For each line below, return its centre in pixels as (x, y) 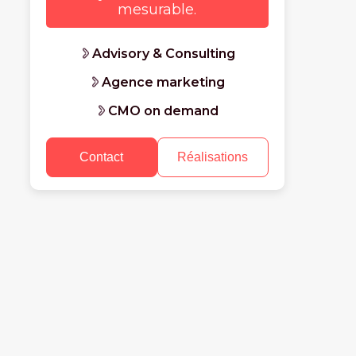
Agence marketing (164, 83)
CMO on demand (164, 111)
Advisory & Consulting (163, 54)
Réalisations (213, 157)
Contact (102, 157)
